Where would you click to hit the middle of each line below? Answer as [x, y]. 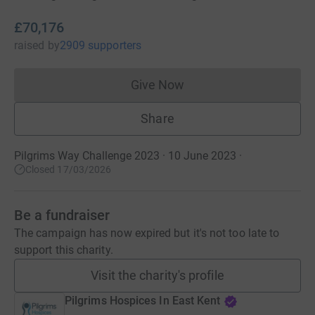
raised [30, 45]
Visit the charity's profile [157, 275]
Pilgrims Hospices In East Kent [143, 301]
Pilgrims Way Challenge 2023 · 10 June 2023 [125, 156]
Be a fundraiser [62, 215]
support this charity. [64, 250]
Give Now [157, 85]
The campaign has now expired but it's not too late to [147, 233]
